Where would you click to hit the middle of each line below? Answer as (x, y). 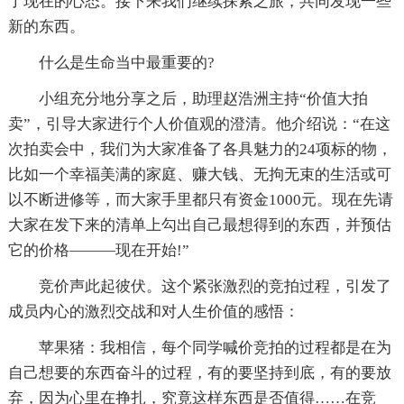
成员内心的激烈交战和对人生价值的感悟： (153, 311)
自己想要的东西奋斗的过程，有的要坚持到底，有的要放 (199, 372)
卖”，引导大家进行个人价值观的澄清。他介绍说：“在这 (199, 124)
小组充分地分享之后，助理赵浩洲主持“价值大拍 (188, 98)
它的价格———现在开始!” (98, 250)
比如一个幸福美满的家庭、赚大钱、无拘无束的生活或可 (199, 174)
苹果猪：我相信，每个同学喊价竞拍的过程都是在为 (199, 347)
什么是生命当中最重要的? (111, 62)
